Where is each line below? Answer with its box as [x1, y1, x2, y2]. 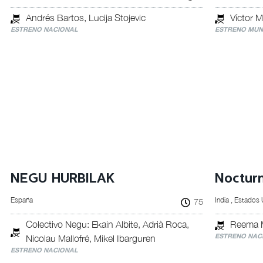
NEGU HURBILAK [10, 172, 114, 186]
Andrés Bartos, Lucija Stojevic [25, 12, 146, 23]
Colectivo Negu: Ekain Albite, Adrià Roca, [25, 219, 189, 230]
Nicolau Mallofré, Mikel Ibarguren [25, 233, 156, 244]
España [10, 195, 33, 204]
